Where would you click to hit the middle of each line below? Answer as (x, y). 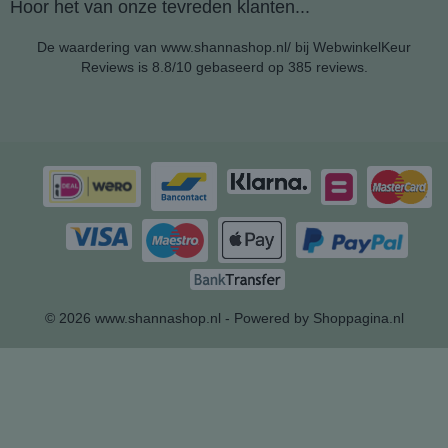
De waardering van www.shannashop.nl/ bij (175, 47)
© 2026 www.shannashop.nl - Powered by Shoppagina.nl (224, 318)
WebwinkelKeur (362, 47)
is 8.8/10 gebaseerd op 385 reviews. (250, 67)
